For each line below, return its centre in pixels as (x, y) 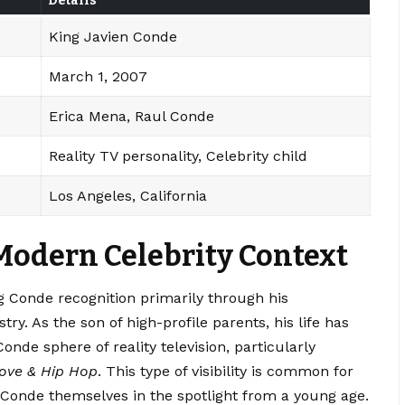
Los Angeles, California (128, 195)
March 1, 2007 (98, 76)
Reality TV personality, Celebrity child (178, 155)
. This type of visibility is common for (226, 371)
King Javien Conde (113, 36)
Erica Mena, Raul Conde (132, 116)
